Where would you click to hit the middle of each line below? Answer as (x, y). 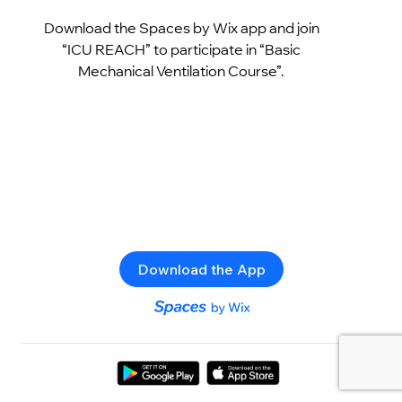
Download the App (201, 269)
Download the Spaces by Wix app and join (181, 27)
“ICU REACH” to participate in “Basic (182, 49)
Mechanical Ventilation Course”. (182, 70)
